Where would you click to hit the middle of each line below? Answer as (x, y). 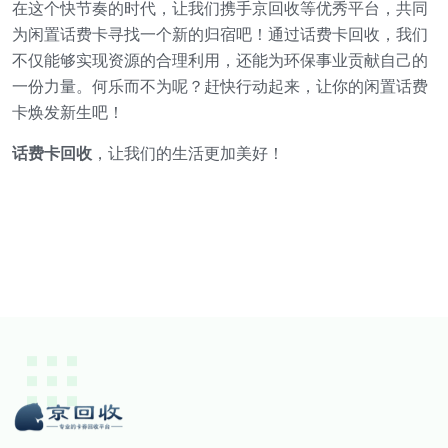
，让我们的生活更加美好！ (188, 153)
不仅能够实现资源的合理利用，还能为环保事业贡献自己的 (220, 60)
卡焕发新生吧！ (68, 112)
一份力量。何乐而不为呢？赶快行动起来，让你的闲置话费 (220, 86)
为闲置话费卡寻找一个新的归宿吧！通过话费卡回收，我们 (220, 34)
